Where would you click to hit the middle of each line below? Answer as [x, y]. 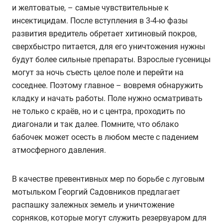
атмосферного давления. [59, 150]
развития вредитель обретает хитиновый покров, [104, 33]
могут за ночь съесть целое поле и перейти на [98, 72]
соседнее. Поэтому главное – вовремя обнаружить [108, 85]
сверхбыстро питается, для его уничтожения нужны [109, 46]
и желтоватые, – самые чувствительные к [90, 7]
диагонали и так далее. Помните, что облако [95, 124]
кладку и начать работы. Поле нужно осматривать [107, 98]
